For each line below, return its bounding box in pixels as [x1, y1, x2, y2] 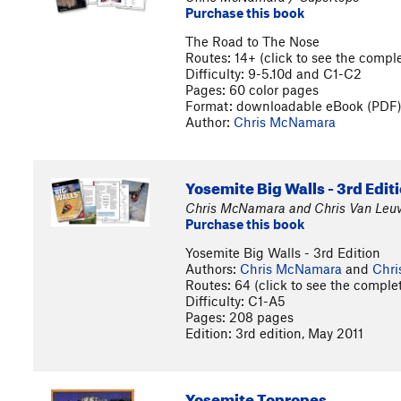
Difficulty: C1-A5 [185, 293, 286, 309]
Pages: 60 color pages [185, 81, 319, 98]
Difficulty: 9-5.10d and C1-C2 [185, 65, 362, 81]
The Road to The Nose [185, 33, 320, 49]
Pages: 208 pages [185, 309, 294, 325]
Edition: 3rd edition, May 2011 [185, 325, 363, 341]
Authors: [185, 260, 240, 277]
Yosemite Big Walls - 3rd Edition [185, 244, 380, 260]
